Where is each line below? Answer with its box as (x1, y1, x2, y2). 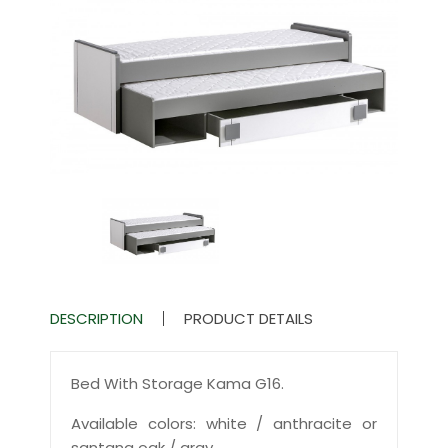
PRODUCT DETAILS (184, 307, 313, 329)
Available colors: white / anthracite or (71, 412, 377, 434)
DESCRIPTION (50, 307, 143, 329)
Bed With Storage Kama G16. (71, 372, 284, 394)
